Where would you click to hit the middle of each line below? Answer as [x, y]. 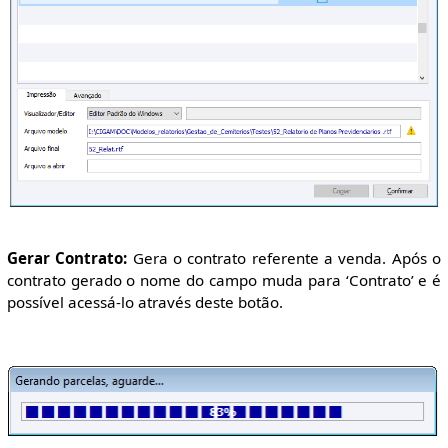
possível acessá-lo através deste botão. [144, 301]
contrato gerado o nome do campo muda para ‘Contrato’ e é [224, 279]
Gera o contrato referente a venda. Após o [284, 257]
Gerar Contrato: [67, 257]
